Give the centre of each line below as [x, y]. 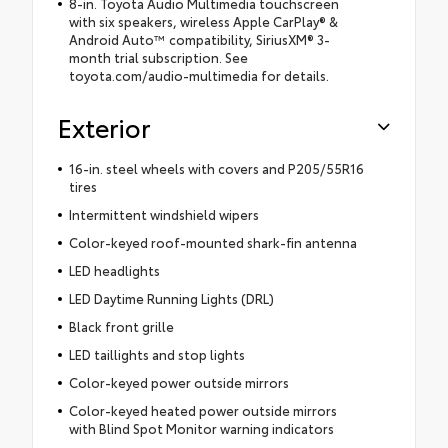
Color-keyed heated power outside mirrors [202, 410]
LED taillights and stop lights [156, 354]
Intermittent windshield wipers [163, 214]
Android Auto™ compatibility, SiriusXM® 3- [199, 39]
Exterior [104, 127]
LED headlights [114, 270]
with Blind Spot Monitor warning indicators [201, 428]
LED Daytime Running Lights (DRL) [171, 298]
